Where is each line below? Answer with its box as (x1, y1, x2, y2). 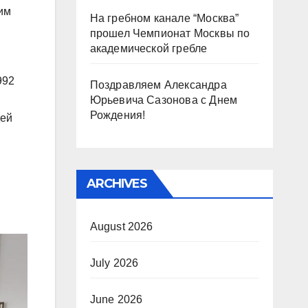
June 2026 (89, 294, 143, 306)
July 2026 (89, 257, 139, 269)
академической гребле (89, 43, 208, 55)
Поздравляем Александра (89, 79, 227, 91)
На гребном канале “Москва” (89, 12, 239, 25)
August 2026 (89, 221, 153, 233)
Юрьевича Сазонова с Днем (89, 94, 238, 107)
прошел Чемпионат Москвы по (89, 27, 250, 40)
